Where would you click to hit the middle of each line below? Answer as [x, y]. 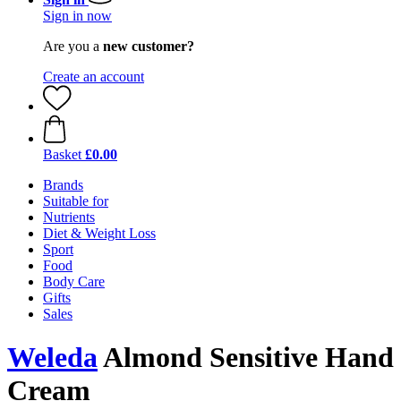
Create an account [94, 77]
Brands [63, 185]
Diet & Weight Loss [99, 233]
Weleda [52, 358]
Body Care [74, 282]
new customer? [149, 46]
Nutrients [69, 217]
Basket [62, 154]
